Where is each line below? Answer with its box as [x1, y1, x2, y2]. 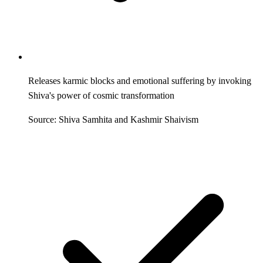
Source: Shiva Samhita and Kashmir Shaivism [28, 114, 198, 124]
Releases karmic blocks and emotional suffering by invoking [28, 75, 251, 86]
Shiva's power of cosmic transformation [28, 90, 174, 100]
